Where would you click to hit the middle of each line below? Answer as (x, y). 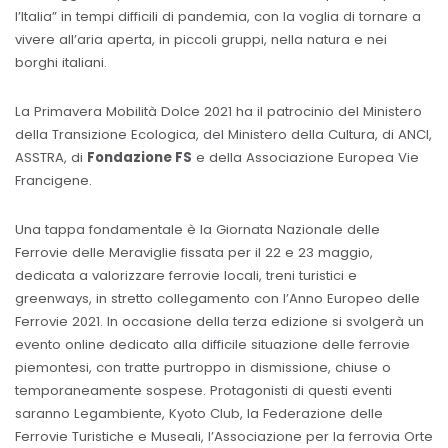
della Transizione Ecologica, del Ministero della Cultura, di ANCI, (223, 134)
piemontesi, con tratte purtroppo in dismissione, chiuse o (203, 368)
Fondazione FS (139, 157)
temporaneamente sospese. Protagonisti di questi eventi (203, 391)
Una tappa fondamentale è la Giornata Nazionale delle (197, 230)
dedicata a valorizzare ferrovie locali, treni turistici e (186, 276)
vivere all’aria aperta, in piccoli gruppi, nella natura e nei (201, 39)
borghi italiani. (61, 62)
